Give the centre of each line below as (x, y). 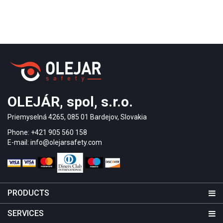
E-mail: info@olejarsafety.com (55, 143)
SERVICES (26, 214)
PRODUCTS (28, 193)
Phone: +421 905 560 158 (47, 133)
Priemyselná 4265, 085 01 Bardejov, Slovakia (77, 117)
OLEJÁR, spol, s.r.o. (70, 102)
